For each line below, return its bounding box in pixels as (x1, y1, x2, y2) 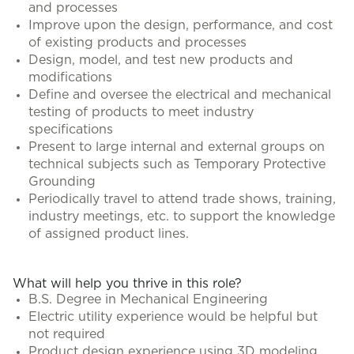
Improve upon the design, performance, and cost (28, 19, 333, 32)
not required (28, 328, 105, 341)
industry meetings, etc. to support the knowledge (28, 210, 335, 223)
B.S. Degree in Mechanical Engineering (28, 293, 268, 306)
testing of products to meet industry (28, 106, 254, 119)
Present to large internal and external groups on (28, 141, 325, 153)
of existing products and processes (28, 36, 247, 49)
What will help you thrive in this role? (13, 277, 242, 290)
